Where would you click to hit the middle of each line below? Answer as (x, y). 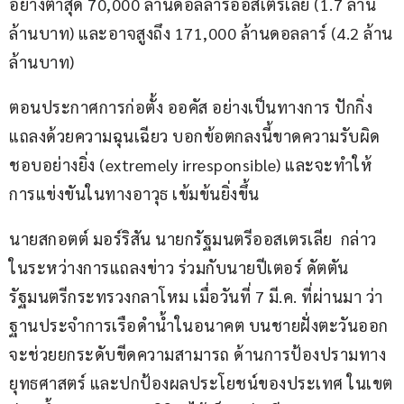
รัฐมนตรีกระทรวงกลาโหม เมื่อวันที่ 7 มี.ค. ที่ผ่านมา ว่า (198, 297)
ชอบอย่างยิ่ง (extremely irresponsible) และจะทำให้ (191, 165)
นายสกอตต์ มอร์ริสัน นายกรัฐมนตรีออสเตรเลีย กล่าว (193, 239)
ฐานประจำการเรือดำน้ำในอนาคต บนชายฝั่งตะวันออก (201, 326)
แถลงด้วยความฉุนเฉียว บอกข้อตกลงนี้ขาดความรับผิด (195, 136)
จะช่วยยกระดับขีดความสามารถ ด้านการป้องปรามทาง (197, 354)
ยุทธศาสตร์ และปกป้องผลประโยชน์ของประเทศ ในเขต (201, 383)
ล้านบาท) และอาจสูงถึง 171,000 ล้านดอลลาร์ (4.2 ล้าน (201, 33)
